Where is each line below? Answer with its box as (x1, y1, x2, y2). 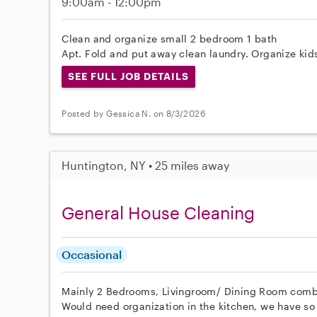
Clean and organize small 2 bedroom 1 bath (62, 33, 277, 45)
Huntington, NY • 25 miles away (62, 158, 230, 173)
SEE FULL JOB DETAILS (68, 70, 189, 83)
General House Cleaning (62, 202, 255, 224)
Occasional (62, 248, 122, 262)
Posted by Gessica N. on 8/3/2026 (62, 108, 206, 118)
